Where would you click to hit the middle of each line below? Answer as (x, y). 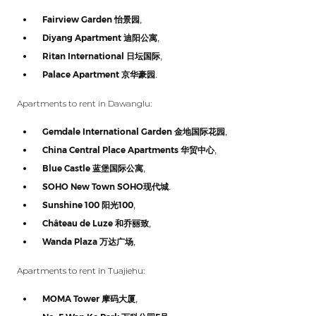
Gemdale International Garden (108, 132)
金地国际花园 (200, 132)
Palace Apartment (82, 74)
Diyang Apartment (83, 38)
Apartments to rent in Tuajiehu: (81, 271)
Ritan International (84, 56)
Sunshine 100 (72, 205)
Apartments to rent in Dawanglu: (84, 103)
